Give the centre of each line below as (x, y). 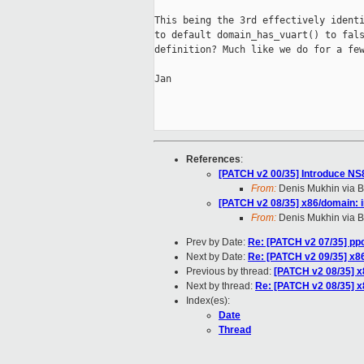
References (213, 160)
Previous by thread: (230, 272)
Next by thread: (221, 286)
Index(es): (208, 301)
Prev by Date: (217, 243)
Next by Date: (217, 257)
